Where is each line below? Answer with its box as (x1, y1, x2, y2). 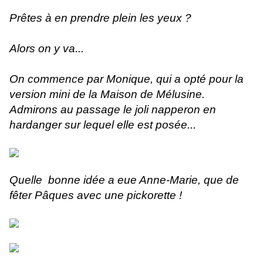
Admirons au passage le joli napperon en (9, 103, 216, 116)
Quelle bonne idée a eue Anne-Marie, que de (9, 174, 239, 187)
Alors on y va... (9, 42, 84, 55)
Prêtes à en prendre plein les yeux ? (9, 12, 191, 25)
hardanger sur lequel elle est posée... (9, 119, 196, 131)
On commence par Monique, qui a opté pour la (9, 73, 244, 86)
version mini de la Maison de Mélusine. (9, 88, 205, 101)
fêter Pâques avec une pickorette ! (9, 189, 182, 202)
